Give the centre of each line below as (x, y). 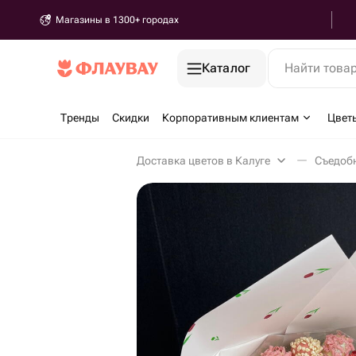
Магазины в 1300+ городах (117, 20)
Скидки (131, 118)
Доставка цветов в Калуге (203, 161)
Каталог (226, 68)
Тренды (80, 118)
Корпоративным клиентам (230, 118)
